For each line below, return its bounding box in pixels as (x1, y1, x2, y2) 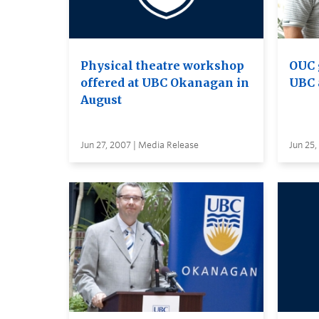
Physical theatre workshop (80, 58, 244, 73)
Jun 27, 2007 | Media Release (80, 140, 199, 151)
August (80, 93, 122, 108)
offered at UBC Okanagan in (80, 75, 249, 90)
